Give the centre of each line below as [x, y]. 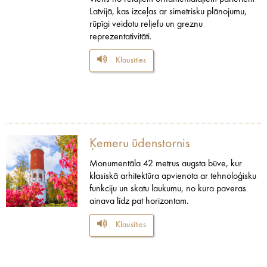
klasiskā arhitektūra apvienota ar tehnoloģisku [173, 176]
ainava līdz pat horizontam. [139, 201]
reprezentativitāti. [121, 37]
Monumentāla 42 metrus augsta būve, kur [166, 164]
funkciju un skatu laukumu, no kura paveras [168, 189]
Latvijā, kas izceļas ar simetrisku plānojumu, [168, 12]
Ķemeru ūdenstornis [140, 143]
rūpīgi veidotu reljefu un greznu [146, 24]
